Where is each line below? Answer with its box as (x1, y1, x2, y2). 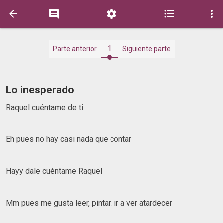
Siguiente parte (122, 45, 171, 53)
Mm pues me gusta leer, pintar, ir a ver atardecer (6, 198, 172, 208)
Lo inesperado (6, 84, 74, 96)
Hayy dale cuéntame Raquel (6, 166, 102, 176)
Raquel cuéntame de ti (6, 102, 85, 112)
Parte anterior (52, 45, 97, 53)
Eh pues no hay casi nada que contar (6, 134, 131, 144)
